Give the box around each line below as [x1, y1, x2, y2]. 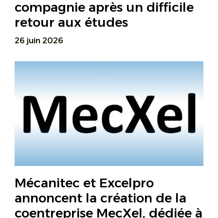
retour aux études [15, 15, 128, 31]
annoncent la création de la [15, 190, 186, 206]
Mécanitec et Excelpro [15, 175, 154, 191]
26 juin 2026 [15, 36, 63, 46]
